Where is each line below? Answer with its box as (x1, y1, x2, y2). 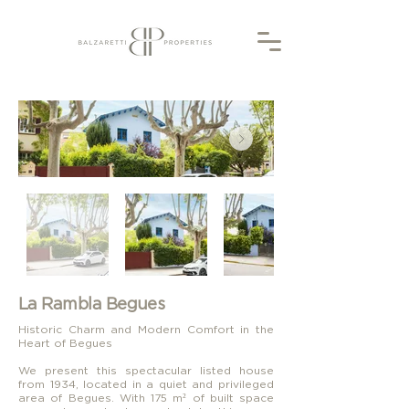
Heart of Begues (18, 337, 112, 349)
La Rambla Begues (18, 295, 165, 312)
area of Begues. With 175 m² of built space (18, 392, 274, 404)
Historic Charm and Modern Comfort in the (18, 323, 274, 335)
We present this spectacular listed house (18, 364, 274, 376)
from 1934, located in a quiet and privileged (18, 378, 274, 390)
